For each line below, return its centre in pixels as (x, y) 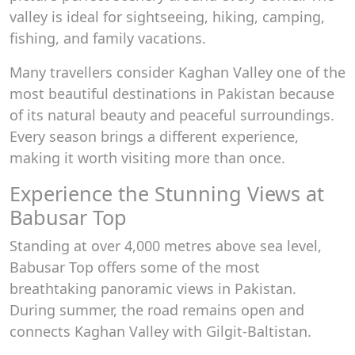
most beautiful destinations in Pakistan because (172, 94)
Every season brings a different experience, (154, 136)
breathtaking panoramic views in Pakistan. (153, 288)
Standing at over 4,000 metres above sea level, (166, 246)
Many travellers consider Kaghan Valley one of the (177, 72)
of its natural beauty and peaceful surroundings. (172, 115)
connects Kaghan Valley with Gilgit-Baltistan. (160, 331)
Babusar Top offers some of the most (135, 267)
